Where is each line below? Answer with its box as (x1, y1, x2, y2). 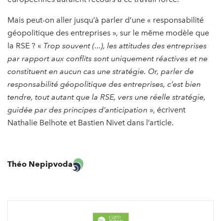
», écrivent (147, 105, 185, 115)
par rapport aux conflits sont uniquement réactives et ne (7, 54, 208, 64)
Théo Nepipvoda (7, 159, 73, 169)
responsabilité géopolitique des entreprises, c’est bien (7, 79, 201, 89)
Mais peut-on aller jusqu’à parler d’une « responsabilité (7, 15, 204, 25)
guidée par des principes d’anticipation (7, 105, 147, 115)
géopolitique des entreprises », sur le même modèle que (7, 28, 209, 38)
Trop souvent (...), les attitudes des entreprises (43, 41, 207, 51)
